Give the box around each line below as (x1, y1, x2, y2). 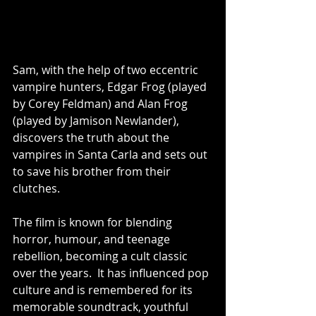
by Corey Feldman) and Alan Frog (13, 95, 190, 111)
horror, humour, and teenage (13, 231, 173, 247)
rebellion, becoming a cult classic (13, 248, 190, 264)
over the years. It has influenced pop (13, 265, 212, 281)
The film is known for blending (13, 214, 175, 230)
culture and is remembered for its (13, 281, 195, 298)
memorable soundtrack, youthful (13, 298, 191, 315)
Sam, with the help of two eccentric (13, 61, 201, 78)
